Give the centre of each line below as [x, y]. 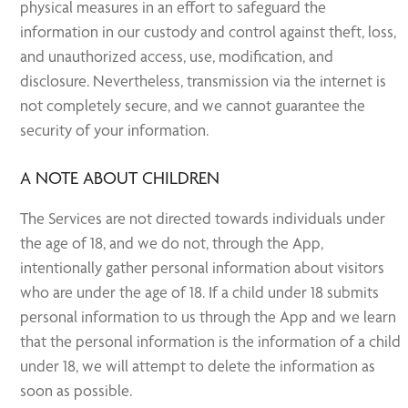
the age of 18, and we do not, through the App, [172, 243]
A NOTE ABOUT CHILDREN [120, 178]
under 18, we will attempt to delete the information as [198, 366]
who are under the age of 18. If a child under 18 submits [200, 292]
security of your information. [115, 130]
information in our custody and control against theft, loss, [209, 31]
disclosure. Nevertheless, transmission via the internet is [204, 81]
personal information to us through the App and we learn [209, 316]
